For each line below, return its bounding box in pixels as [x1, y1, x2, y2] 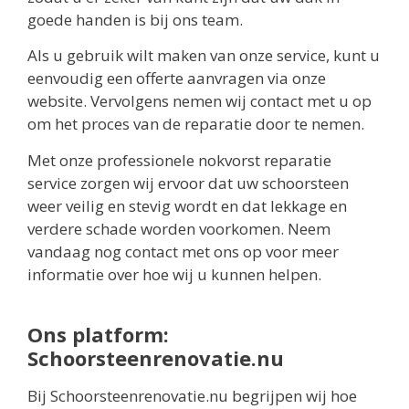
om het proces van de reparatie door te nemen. [27, 113, 364, 135]
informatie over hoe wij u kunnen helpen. [27, 263, 321, 285]
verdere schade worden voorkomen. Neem [27, 217, 330, 239]
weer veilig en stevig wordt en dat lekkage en [27, 194, 347, 216]
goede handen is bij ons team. [27, 9, 243, 31]
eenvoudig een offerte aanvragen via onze [27, 68, 326, 89]
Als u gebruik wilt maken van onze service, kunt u [27, 45, 380, 67]
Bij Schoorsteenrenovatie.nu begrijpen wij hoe [27, 384, 357, 406]
